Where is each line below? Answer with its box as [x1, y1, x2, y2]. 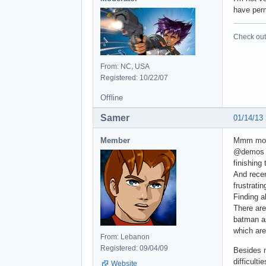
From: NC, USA [100, 62, 150, 71]
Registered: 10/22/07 [100, 73, 168, 82]
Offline [100, 93, 123, 102]
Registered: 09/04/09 [100, 243, 168, 252]
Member [100, 135, 130, 145]
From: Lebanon [100, 232, 150, 241]
